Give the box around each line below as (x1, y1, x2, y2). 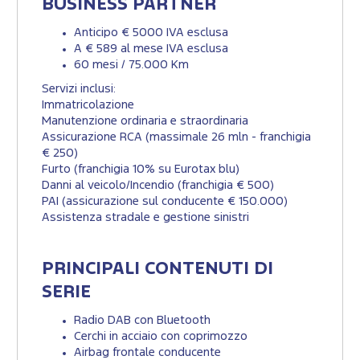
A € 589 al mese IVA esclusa (74, 43, 228, 55)
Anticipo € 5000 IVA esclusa (74, 27, 228, 39)
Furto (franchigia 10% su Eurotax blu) (42, 164, 239, 175)
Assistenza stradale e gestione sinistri (42, 212, 249, 223)
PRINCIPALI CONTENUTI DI (42, 261, 273, 278)
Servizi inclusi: (42, 84, 116, 95)
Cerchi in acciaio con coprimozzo (74, 331, 247, 342)
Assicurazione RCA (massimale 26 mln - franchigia (42, 132, 311, 143)
